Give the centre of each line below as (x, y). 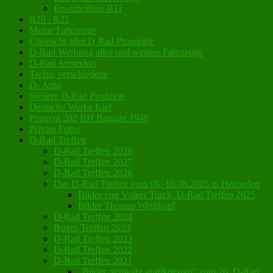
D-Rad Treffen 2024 (93, 216)
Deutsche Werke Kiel (70, 107)
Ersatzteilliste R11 (88, 8)
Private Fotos (55, 129)
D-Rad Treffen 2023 (93, 238)
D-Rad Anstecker (63, 63)
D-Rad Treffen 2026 (93, 172)
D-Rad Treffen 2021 (93, 260)
